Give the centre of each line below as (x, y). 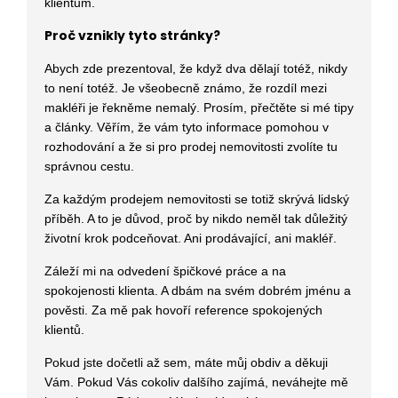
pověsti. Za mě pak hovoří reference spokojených (183, 310)
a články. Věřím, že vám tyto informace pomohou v (187, 127)
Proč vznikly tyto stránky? (132, 35)
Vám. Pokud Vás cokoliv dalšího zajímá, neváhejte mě (196, 382)
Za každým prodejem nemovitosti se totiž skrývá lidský (197, 199)
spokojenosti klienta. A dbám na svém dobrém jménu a (198, 290)
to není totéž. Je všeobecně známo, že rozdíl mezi (186, 88)
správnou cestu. (91, 166)
